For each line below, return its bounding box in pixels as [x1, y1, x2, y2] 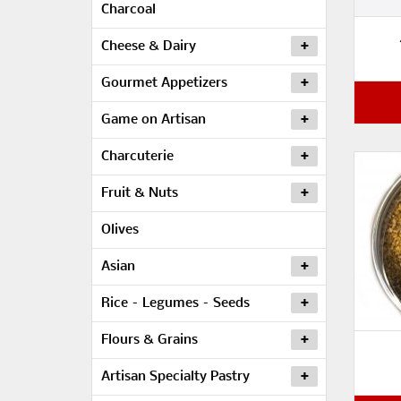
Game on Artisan [101, 113, 206, 127]
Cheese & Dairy [101, 39, 196, 54]
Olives [101, 223, 139, 237]
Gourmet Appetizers [101, 76, 227, 90]
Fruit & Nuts [101, 186, 178, 200]
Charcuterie [101, 149, 174, 164]
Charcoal [101, 3, 156, 17]
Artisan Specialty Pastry [101, 370, 250, 384]
